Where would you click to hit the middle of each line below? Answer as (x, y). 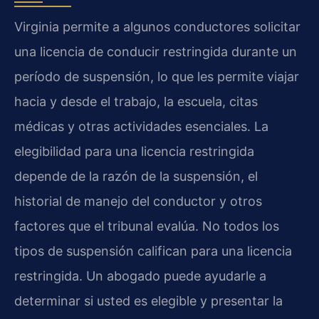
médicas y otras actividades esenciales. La (141, 126)
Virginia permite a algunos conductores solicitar (157, 26)
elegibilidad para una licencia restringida (134, 151)
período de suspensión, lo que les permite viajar (157, 76)
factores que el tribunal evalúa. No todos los (147, 226)
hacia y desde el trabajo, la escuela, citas (136, 101)
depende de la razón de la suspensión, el (136, 176)
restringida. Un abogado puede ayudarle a (140, 276)
